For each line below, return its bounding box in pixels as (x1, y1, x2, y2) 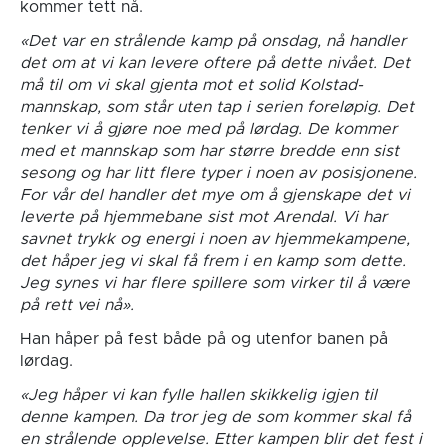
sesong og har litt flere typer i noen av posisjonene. (19, 164, 417, 181)
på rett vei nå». (19, 296, 134, 313)
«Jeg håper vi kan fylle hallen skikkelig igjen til (19, 386, 377, 403)
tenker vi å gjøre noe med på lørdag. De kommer (19, 120, 397, 137)
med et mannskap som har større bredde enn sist (19, 142, 399, 159)
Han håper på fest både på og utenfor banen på (19, 330, 388, 347)
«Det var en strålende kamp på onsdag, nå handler (19, 32, 406, 49)
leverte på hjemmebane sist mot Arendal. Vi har (19, 208, 387, 225)
